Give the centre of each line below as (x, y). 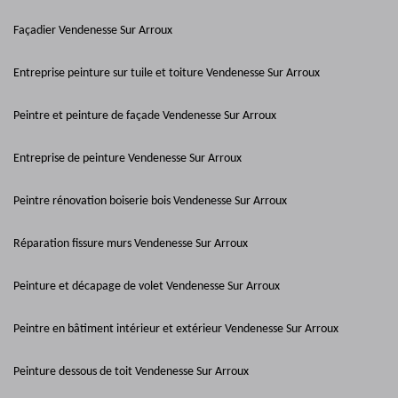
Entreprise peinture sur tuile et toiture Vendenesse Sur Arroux (167, 73)
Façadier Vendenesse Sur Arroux (93, 31)
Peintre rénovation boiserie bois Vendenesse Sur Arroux (150, 201)
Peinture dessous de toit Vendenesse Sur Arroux (131, 372)
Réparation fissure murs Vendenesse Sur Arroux (131, 244)
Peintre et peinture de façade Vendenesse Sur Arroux (145, 116)
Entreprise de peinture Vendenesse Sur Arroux (127, 159)
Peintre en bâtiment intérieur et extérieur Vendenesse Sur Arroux (176, 329)
